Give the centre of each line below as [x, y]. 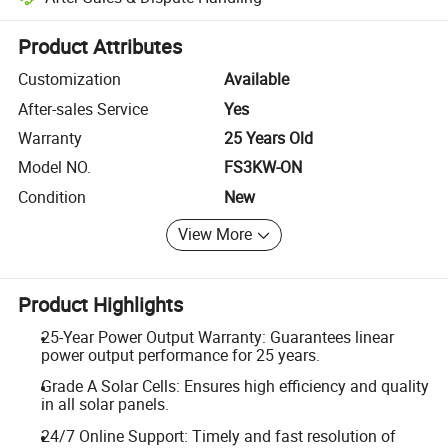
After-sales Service [83, 108]
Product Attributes [100, 47]
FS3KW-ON [263, 167]
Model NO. [55, 167]
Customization [70, 79]
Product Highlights [101, 304]
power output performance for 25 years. [180, 354]
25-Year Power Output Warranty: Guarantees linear [217, 336]
